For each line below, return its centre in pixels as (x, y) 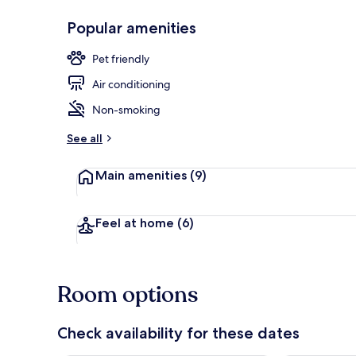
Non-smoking (126, 109)
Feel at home (135, 222)
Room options (128, 294)
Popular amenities (132, 27)
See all (85, 138)
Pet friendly (121, 58)
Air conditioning (132, 84)
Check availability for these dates (178, 333)
